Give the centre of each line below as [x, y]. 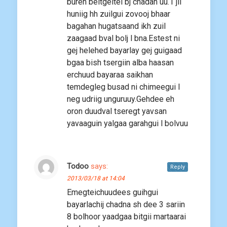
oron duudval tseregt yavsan [117, 111]
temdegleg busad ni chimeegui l [123, 87]
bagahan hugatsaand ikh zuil [116, 26]
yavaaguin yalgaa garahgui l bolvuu [127, 124]
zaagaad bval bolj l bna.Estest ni [123, 39]
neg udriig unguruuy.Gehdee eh [121, 99]
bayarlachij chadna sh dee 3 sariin [126, 205]
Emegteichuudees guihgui [112, 193]
